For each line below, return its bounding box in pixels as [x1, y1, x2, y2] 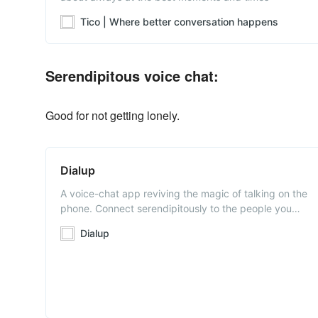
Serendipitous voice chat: [45, 65, 219, 86]
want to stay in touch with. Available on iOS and [60, 217, 280, 229]
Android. [60, 232, 99, 244]
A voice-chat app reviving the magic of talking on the [60, 187, 307, 199]
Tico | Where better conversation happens [80, 16, 278, 28]
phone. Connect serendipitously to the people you [60, 202, 292, 214]
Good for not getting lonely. [45, 107, 180, 124]
